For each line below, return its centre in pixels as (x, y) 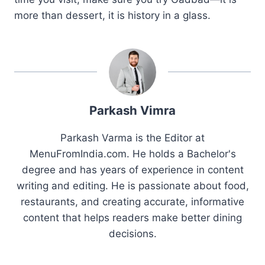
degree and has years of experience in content (132, 169)
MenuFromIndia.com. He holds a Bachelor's (132, 153)
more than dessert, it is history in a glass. (112, 15)
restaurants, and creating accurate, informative (132, 201)
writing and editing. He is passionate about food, (132, 185)
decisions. (132, 233)
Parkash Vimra (132, 110)
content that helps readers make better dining (132, 217)
